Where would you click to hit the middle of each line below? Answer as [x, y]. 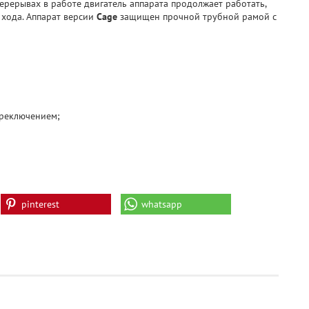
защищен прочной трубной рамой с [197, 17]
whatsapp [161, 205]
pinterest [40, 205]
